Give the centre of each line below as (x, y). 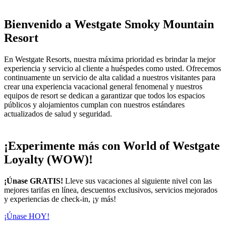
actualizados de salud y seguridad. (58, 114)
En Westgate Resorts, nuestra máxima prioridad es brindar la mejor (110, 59)
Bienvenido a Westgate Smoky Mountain (109, 24)
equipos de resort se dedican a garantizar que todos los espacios (104, 95)
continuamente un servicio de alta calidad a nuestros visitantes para (110, 77)
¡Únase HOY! (27, 216)
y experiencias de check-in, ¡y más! (60, 199)
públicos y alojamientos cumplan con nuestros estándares (94, 104)
